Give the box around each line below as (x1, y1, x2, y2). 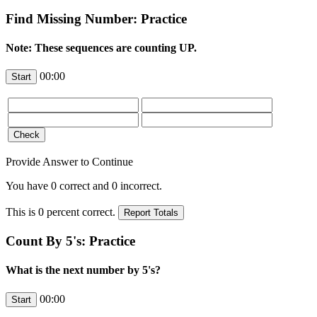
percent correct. (44, 206, 118, 219)
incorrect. (117, 180, 162, 192)
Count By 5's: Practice (6, 234, 135, 249)
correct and (57, 180, 112, 192)
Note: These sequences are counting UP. (6, 42, 197, 54)
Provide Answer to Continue (6, 156, 133, 168)
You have (6, 180, 51, 192)
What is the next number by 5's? (6, 264, 161, 277)
